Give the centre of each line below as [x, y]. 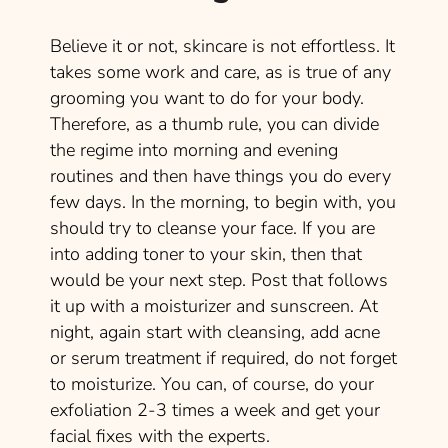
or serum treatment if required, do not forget [223, 357]
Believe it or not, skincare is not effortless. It [222, 45]
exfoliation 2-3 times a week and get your [215, 409]
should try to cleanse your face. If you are [212, 227]
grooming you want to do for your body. [207, 97]
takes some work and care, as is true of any [220, 71]
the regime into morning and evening [194, 149]
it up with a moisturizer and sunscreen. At [214, 305]
